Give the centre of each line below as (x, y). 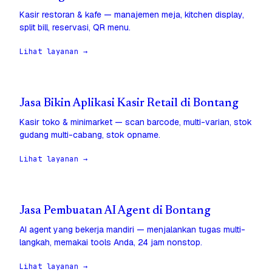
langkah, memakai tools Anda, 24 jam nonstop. (111, 243)
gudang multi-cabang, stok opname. (90, 135)
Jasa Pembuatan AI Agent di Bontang (115, 211)
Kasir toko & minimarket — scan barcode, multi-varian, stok (136, 122)
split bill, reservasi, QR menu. (75, 28)
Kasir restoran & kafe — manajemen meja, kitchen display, (132, 15)
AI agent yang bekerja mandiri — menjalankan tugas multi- (132, 230)
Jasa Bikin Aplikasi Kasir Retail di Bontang (129, 104)
